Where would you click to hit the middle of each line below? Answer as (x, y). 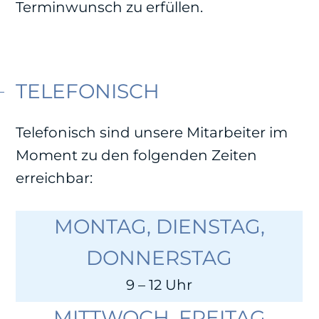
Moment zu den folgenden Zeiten (137, 155)
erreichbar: (54, 178)
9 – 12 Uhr (159, 284)
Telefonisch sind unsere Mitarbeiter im (152, 132)
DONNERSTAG (159, 257)
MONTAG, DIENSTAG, (159, 226)
